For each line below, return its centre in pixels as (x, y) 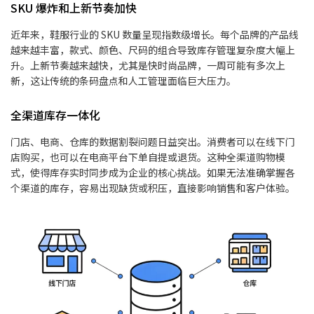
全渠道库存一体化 (55, 115)
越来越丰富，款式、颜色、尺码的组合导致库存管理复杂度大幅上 (153, 50)
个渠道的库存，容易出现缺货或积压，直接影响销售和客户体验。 (153, 188)
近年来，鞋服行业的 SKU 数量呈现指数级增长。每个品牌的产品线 (155, 35)
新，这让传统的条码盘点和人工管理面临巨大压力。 (123, 81)
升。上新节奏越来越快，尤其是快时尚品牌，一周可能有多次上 (148, 66)
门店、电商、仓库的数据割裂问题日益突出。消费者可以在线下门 (153, 142)
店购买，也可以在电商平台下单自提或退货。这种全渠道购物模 (148, 157)
